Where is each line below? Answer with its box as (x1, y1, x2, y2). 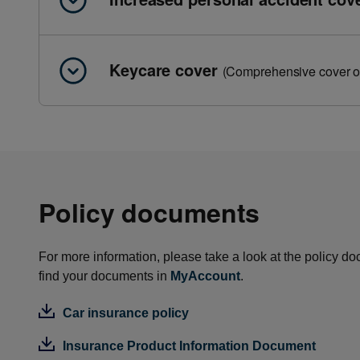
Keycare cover (109, 57, 223, 81)
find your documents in (39, 269, 170, 283)
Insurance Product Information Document (63, 339, 316, 353)
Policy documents (39, 194, 260, 231)
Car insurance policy (63, 306, 189, 320)
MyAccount (170, 269, 240, 283)
